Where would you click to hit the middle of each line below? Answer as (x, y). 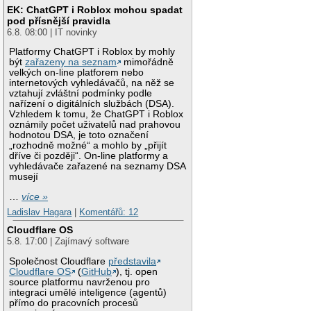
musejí (24, 177)
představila (133, 261)
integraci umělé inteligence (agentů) (88, 292)
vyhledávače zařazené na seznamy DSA (98, 167)
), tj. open (137, 271)
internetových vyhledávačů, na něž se (92, 83)
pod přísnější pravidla (59, 20)
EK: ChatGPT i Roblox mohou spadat (95, 9)
